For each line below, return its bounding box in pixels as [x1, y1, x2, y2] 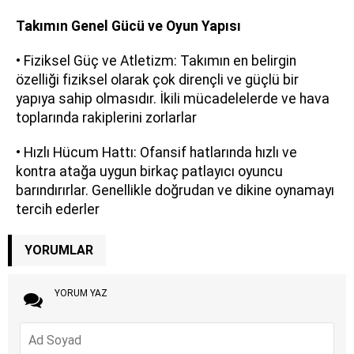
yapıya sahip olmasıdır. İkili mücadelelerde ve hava [16, 91, 330, 107]
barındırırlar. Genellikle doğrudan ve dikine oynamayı [16, 183, 334, 198]
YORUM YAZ [54, 288, 107, 299]
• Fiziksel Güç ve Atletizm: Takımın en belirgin [16, 53, 296, 69]
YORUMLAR [24, 243, 93, 258]
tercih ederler [16, 201, 100, 217]
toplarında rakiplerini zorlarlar [16, 110, 197, 126]
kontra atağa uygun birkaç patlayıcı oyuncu [16, 164, 283, 179]
